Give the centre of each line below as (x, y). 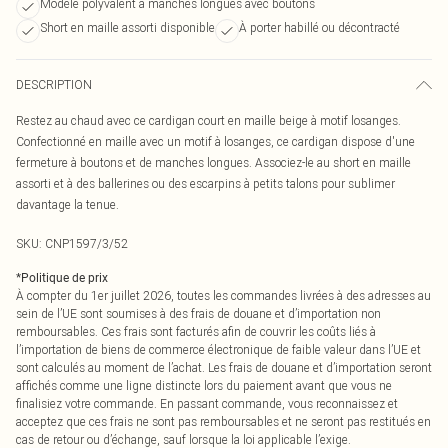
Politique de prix (64, 278)
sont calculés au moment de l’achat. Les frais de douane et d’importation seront (224, 367)
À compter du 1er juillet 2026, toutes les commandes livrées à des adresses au (223, 295)
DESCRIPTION (54, 84)
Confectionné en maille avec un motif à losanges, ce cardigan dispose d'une (215, 141)
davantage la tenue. (67, 204)
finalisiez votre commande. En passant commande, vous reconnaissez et (207, 403)
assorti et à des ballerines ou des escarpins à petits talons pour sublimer (205, 183)
